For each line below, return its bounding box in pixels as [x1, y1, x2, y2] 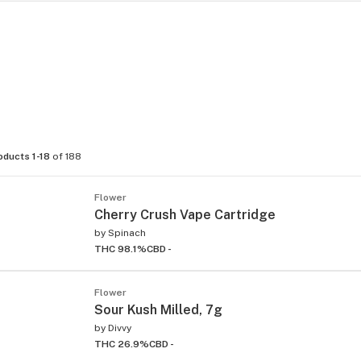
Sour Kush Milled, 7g [94, 301, 222, 317]
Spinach [108, 226, 146, 239]
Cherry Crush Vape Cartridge [94, 206, 276, 222]
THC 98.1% [94, 243, 147, 255]
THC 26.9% [94, 338, 149, 350]
